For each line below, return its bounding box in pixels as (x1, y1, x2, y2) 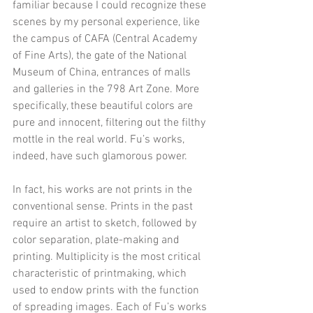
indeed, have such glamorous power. (13, 149, 187, 163)
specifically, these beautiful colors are (13, 99, 196, 113)
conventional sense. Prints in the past (13, 199, 196, 214)
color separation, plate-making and (13, 233, 182, 247)
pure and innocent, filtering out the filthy (13, 115, 208, 130)
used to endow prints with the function (13, 283, 202, 298)
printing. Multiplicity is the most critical (13, 249, 203, 264)
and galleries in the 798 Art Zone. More (13, 82, 202, 96)
